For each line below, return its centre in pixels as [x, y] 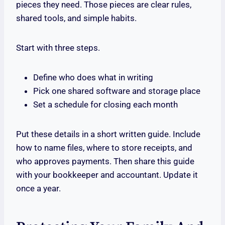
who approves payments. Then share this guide [105, 161]
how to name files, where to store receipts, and [104, 148]
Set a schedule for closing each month [105, 105]
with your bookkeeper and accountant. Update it [107, 175]
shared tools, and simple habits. [76, 18]
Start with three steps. [58, 48]
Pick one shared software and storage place [117, 91]
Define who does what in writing [93, 78]
